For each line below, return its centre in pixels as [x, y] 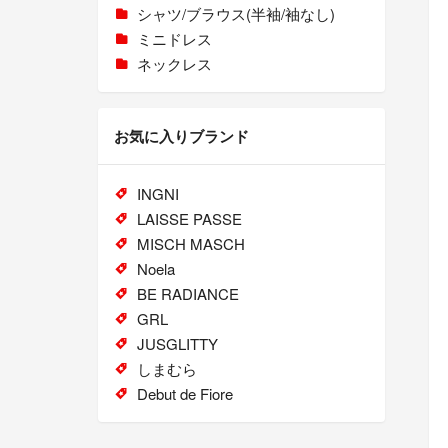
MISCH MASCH [190, 244]
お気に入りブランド [181, 136]
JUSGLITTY [177, 344]
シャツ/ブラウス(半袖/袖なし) [235, 14]
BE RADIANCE [187, 294]
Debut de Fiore [184, 394]
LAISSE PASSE [189, 219]
